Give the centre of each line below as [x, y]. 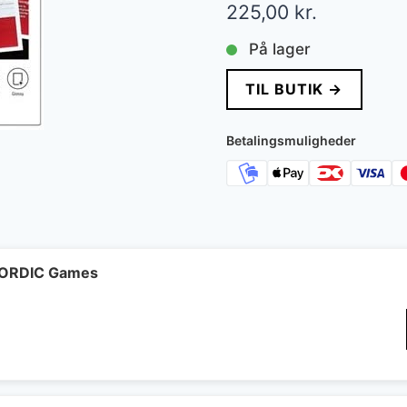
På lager [279, 50]
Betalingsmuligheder [291, 141]
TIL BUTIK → [294, 89]
